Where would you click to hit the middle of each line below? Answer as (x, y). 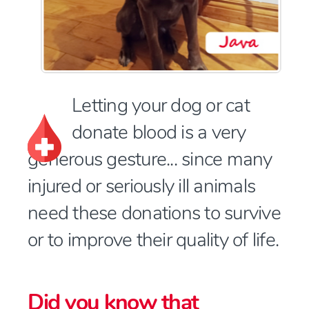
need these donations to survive (154, 213)
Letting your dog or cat (161, 106)
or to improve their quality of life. (153, 240)
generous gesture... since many (150, 159)
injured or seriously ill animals (141, 186)
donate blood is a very (159, 132)
